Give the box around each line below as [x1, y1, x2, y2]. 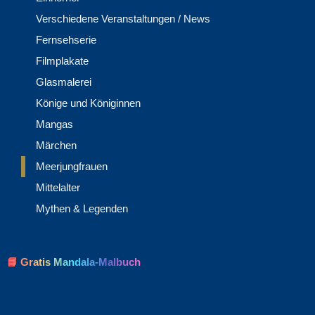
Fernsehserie [36, 34, 96, 46]
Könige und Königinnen [36, 97, 141, 110]
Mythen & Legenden [36, 202, 128, 215]
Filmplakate [36, 55, 89, 67]
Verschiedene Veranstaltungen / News [36, 13, 210, 25]
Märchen [36, 139, 77, 152]
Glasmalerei [36, 76, 91, 89]
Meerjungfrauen [36, 160, 108, 173]
